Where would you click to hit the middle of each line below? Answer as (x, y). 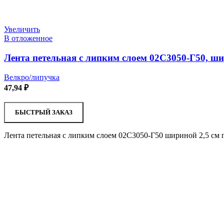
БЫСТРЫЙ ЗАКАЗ (44, 112)
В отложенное (28, 38)
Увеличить (22, 29)
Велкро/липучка (32, 77)
